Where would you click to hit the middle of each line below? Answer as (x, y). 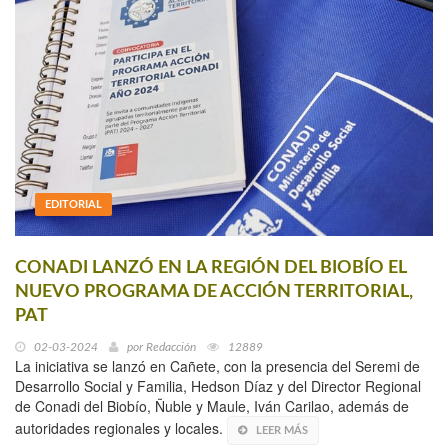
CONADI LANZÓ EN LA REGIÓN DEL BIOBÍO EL (210, 268)
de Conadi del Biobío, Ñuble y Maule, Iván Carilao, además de (212, 406)
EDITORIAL (73, 205)
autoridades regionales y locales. (121, 428)
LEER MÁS (282, 431)
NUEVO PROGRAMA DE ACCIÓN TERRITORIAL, (214, 292)
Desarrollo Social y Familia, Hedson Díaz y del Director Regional (218, 386)
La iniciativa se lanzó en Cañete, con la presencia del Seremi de (217, 366)
